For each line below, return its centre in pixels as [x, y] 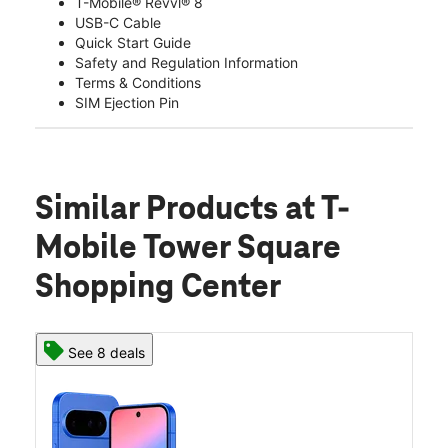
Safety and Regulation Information [186, 62]
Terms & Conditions [138, 82]
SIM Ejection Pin [127, 102]
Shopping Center [158, 287]
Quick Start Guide [133, 42]
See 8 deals [106, 352]
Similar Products [160, 209]
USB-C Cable [118, 22]
